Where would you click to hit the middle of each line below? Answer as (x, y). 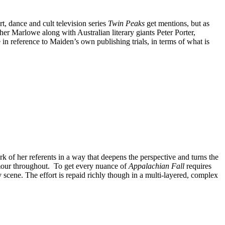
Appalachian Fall (156, 166)
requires (198, 166)
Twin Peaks (127, 23)
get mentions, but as (178, 23)
